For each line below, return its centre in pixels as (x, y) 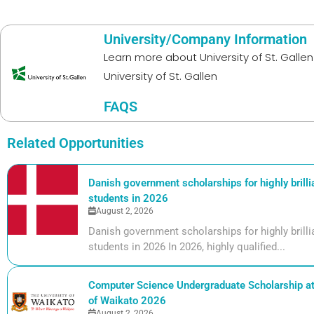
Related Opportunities (75, 143)
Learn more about (150, 57)
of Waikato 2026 (127, 300)
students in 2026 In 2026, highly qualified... (187, 246)
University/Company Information (205, 40)
